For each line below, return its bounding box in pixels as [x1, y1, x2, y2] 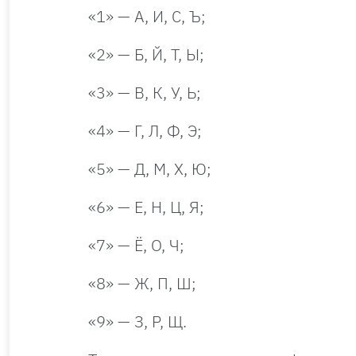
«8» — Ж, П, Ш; [88, 272, 196, 294]
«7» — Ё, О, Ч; [88, 234, 184, 256]
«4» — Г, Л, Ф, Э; [88, 119, 202, 141]
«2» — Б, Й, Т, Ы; [88, 43, 204, 65]
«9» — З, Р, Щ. [88, 310, 187, 332]
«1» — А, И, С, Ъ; [88, 5, 206, 27]
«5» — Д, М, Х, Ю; [88, 157, 211, 180]
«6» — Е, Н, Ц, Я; [88, 195, 204, 218]
